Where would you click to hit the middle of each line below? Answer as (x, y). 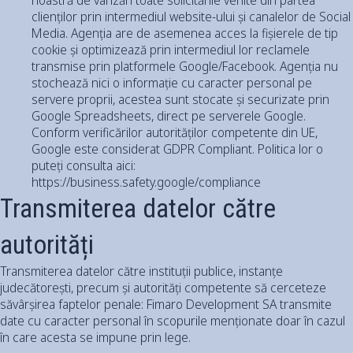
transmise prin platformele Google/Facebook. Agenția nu (185, 66)
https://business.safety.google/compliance (146, 182)
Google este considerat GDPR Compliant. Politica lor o (177, 149)
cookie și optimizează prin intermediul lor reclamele (171, 49)
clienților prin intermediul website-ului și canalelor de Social (191, 16)
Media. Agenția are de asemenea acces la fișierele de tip (185, 33)
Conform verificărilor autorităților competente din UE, (175, 132)
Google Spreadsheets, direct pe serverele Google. (169, 115)
